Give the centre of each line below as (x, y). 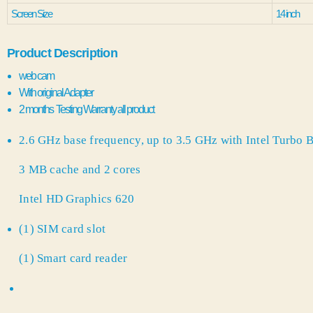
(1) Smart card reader (73, 258)
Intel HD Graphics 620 (77, 199)
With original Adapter (57, 93)
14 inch (288, 14)
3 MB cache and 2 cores (80, 169)
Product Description (62, 53)
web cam (37, 76)
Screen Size (32, 14)
